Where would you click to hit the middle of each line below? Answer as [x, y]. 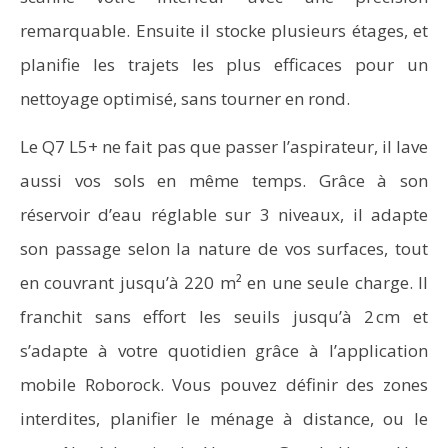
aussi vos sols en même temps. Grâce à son [224, 180]
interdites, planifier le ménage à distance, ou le [224, 418]
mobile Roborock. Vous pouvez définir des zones [224, 384]
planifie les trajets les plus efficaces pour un [224, 64]
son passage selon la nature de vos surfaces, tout [224, 248]
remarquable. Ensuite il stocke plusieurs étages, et [224, 30]
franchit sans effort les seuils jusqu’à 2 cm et [224, 316]
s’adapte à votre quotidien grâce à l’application [224, 350]
